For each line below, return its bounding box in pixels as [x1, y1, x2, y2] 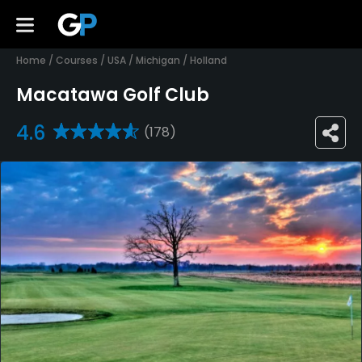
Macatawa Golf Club [16, 82, 209, 108]
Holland [190, 53, 227, 67]
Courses [56, 53, 98, 67]
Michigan [136, 53, 180, 67]
